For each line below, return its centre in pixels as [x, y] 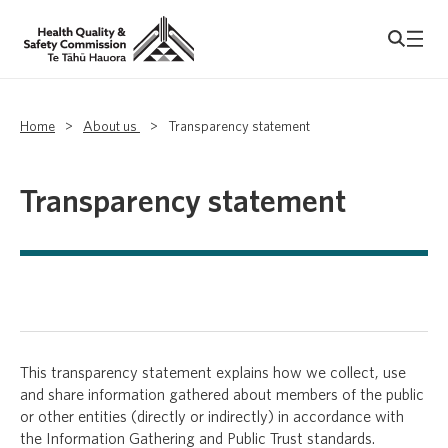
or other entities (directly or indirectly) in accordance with [212, 417]
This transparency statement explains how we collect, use [213, 373]
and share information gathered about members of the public [222, 395]
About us [111, 127]
